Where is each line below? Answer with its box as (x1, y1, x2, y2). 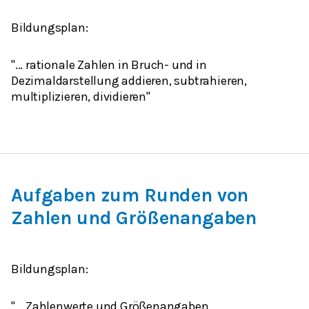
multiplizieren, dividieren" (11, 89, 150, 105)
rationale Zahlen (26, 57, 115, 73)
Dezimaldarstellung (11, 73, 122, 89)
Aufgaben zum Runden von (11, 184, 249, 207)
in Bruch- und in (114, 57, 207, 73)
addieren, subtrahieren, (121, 73, 247, 89)
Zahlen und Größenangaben (11, 207, 257, 230)
